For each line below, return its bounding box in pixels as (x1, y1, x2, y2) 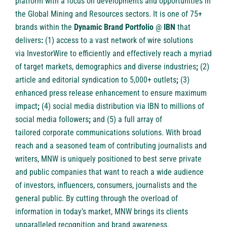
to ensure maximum (140, 88, 207, 98)
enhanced (15, 88, 49, 98)
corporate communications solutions (43, 128, 162, 138)
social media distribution (53, 101, 134, 111)
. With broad (162, 128, 201, 138)
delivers (15, 35, 41, 46)
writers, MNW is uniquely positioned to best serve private (15, 154, 202, 164)
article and (15, 75, 52, 85)
